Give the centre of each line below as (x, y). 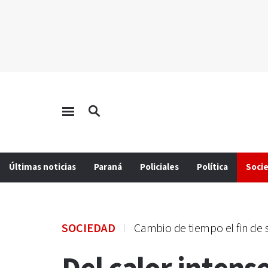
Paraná (108, 167)
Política (212, 167)
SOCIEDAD (89, 229)
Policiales (159, 167)
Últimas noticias (42, 167)
